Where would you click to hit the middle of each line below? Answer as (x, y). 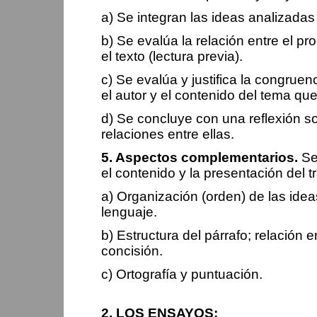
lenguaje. (129, 212)
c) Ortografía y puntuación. (182, 274)
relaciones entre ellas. (168, 134)
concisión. (132, 251)
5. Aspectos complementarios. (200, 157)
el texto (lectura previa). (172, 56)
